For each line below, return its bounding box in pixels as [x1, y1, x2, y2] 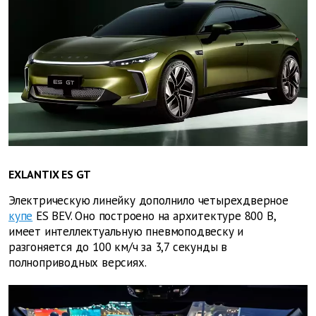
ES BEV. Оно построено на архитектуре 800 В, [32, 208, 276, 224]
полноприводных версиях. [8, 255, 147, 271]
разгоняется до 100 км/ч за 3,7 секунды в [8, 239, 227, 255]
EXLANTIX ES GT [8, 167, 92, 182]
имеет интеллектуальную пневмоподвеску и [8, 224, 244, 240]
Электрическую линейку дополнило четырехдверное [8, 193, 288, 209]
